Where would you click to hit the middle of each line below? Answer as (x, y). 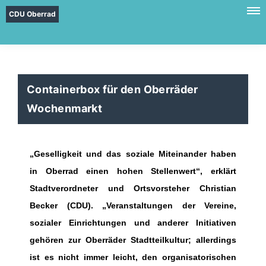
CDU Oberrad (32, 14)
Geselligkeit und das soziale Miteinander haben (133, 154)
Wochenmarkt (64, 108)
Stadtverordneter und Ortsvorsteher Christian (133, 188)
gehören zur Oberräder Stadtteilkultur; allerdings (133, 240)
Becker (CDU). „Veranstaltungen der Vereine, (133, 205)
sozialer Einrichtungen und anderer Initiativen (133, 223)
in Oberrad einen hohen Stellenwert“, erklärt (133, 171)
